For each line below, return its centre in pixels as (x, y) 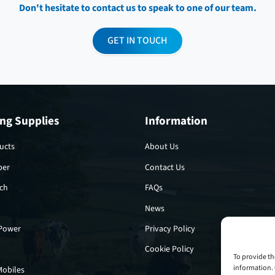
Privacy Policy (170, 228)
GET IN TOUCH (137, 41)
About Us (162, 147)
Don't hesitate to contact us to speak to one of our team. (137, 8)
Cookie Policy (169, 249)
